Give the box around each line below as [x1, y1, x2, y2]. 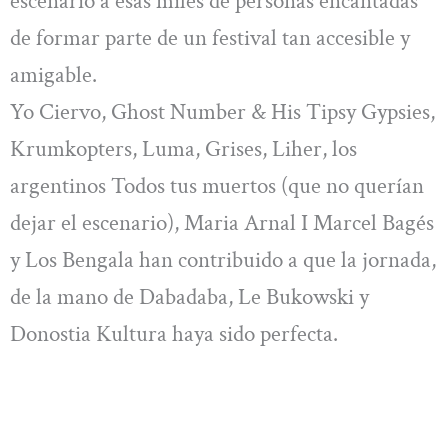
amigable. [10, 59, 97, 90]
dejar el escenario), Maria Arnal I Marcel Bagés [10, 207, 434, 238]
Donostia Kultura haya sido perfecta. [10, 318, 338, 349]
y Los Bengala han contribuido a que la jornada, [10, 244, 436, 275]
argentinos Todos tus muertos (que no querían [10, 170, 424, 201]
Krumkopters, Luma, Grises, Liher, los [10, 133, 357, 164]
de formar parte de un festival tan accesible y [10, 22, 410, 53]
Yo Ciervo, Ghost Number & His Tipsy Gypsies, [10, 96, 435, 127]
